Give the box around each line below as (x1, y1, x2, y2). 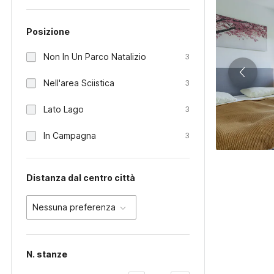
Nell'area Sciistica (43, 78, 114, 88)
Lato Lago (43, 104, 84, 114)
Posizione (26, 26, 70, 37)
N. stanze (26, 249, 67, 259)
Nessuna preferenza (32, 202, 116, 212)
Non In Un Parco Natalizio (43, 51, 146, 62)
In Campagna (43, 130, 96, 141)
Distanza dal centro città (26, 172, 135, 183)
